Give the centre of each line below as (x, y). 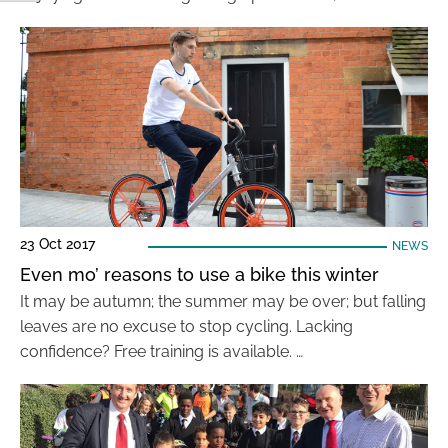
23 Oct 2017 (57, 244)
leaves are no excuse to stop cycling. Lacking (186, 326)
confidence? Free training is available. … (161, 351)
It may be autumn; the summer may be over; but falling (223, 301)
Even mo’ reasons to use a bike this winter (199, 274)
